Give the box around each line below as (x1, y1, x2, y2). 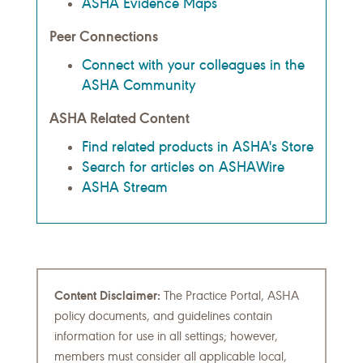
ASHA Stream (82, 178, 168, 197)
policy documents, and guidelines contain (54, 309, 272, 324)
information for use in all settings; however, (54, 329, 278, 344)
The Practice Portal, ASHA (160, 288, 299, 304)
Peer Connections (49, 28, 158, 46)
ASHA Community (82, 76, 195, 95)
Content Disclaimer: (54, 288, 160, 304)
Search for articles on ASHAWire (82, 158, 284, 177)
